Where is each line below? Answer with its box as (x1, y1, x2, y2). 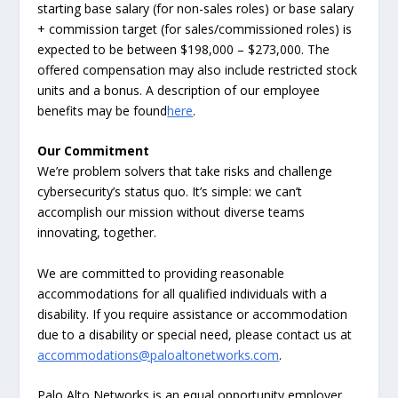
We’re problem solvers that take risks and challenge (37, 163, 333, 180)
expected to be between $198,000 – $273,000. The (37, 40, 330, 58)
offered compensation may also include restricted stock (37, 60, 358, 78)
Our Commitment (37, 142, 150, 160)
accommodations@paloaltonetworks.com (37, 346, 280, 363)
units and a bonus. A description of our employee (37, 81, 321, 99)
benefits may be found (37, 101, 168, 119)
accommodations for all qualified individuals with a (37, 284, 328, 302)
